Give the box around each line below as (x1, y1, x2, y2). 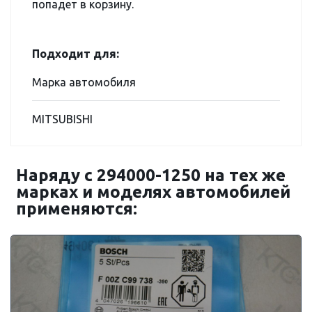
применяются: (16, 199, 137, 218)
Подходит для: (32, 47, 119, 60)
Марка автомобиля (32, 76, 136, 88)
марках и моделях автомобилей (16, 182, 290, 201)
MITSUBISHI (32, 113, 93, 125)
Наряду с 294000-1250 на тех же (16, 166, 286, 185)
